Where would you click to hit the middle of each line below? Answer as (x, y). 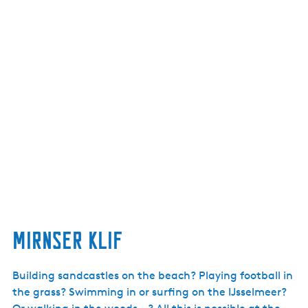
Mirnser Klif (67, 240)
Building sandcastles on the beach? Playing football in (153, 275)
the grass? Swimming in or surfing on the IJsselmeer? (150, 292)
